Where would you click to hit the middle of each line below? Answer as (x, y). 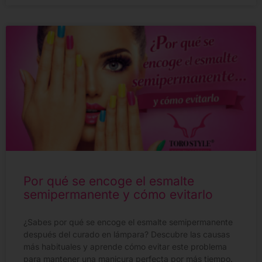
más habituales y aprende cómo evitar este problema (125, 247)
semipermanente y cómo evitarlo (118, 195)
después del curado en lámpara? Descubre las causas (127, 235)
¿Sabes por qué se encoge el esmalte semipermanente (128, 222)
